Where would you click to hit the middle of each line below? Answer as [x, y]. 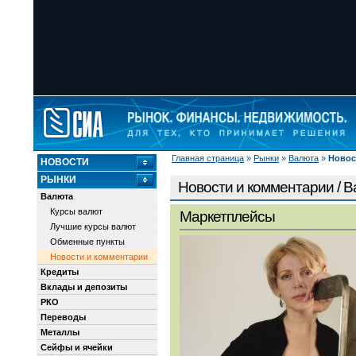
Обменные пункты [87, 242]
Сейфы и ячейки [77, 347]
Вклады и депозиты [84, 287]
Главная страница [208, 158]
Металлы [60, 332]
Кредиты [60, 272]
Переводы [63, 317]
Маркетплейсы [227, 217]
